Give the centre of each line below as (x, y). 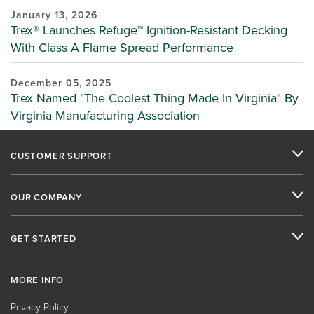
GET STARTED (43, 239)
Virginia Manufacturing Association (105, 116)
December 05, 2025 (61, 83)
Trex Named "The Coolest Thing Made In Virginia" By (155, 98)
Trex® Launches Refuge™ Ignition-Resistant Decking (149, 30)
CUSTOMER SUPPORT (62, 156)
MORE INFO (37, 280)
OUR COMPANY (46, 198)
